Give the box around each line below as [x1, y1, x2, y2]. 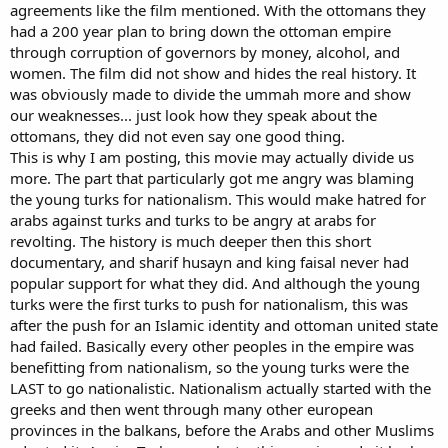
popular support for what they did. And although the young [10, 273, 420, 293]
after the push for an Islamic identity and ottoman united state [10, 315, 438, 335]
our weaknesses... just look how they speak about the [10, 105, 377, 125]
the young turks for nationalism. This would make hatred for [10, 189, 426, 209]
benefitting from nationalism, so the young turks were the [10, 357, 409, 377]
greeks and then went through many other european [10, 399, 373, 419]
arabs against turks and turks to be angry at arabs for [10, 210, 376, 230]
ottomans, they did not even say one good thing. [10, 126, 345, 146]
